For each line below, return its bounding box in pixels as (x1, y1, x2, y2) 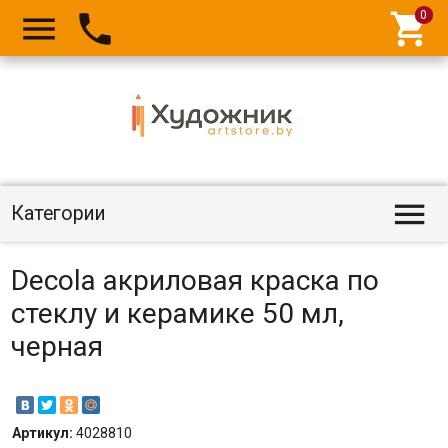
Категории (10, 202, 106, 225)
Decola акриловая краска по (10, 264, 379, 297)
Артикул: (11, 425, 76, 441)
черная (10, 330, 103, 363)
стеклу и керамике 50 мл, (10, 297, 344, 330)
